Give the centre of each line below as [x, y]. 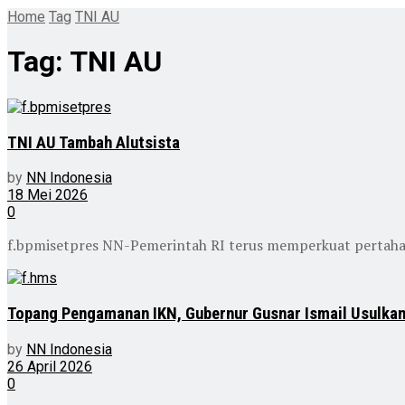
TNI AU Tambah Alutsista [94, 142]
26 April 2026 [50, 366]
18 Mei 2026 [47, 195]
